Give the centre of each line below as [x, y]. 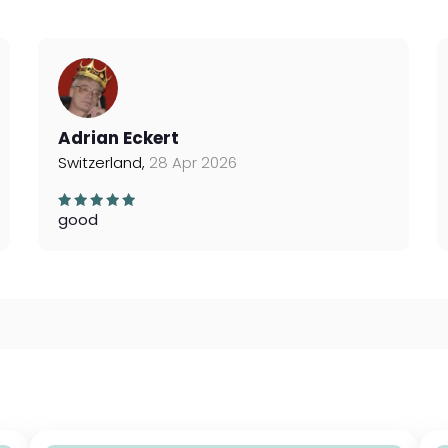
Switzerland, [104, 162]
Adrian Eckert [119, 138]
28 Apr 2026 [193, 162]
